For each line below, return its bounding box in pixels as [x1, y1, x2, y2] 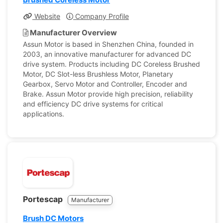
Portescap [23, 194, 65, 204]
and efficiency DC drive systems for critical [23, 100, 163, 108]
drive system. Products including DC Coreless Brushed [23, 60, 200, 68]
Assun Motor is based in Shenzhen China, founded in [23, 40, 194, 48]
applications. [23, 110, 64, 118]
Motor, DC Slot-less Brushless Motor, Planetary [23, 70, 173, 78]
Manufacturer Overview [28, 28, 117, 37]
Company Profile [73, 12, 129, 20]
